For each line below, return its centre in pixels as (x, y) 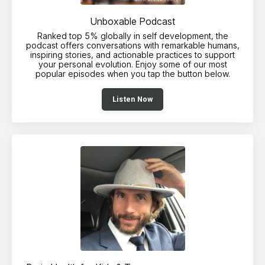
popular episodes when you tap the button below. (132, 73)
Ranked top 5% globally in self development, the (132, 35)
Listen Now (132, 99)
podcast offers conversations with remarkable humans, (132, 45)
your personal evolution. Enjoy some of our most (132, 64)
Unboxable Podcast (132, 21)
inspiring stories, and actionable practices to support (132, 54)
